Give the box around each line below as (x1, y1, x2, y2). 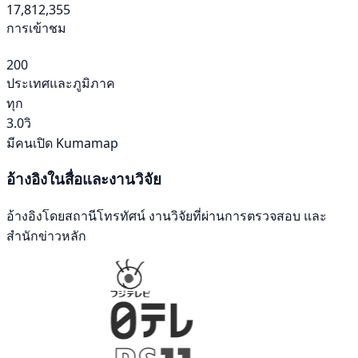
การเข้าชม (6, 18, 66, 37)
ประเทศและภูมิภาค (6, 74, 115, 92)
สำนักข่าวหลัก (6, 227, 86, 245)
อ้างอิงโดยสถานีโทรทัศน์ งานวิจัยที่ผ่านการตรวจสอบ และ (6, 207, 327, 225)
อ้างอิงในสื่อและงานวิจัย (6, 169, 161, 189)
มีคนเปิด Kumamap (6, 133, 118, 152)
